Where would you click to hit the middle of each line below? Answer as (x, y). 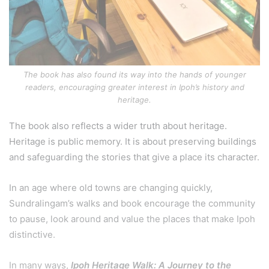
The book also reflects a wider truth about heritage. (118, 126)
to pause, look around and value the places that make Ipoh (132, 219)
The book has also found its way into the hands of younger (134, 75)
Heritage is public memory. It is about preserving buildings (133, 142)
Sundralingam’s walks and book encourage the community (132, 204)
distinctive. (32, 235)
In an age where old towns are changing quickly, (111, 188)
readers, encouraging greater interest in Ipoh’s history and (134, 87)
